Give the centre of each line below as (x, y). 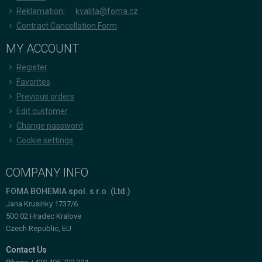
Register (32, 67)
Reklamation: (41, 11)
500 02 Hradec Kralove (44, 216)
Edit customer (42, 111)
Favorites (33, 82)
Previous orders (45, 96)
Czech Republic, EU (39, 228)
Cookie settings (45, 140)
